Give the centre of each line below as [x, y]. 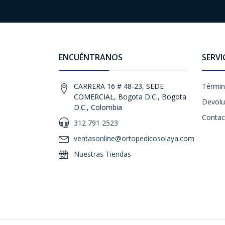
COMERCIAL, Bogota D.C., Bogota [130, 97]
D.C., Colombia [98, 107]
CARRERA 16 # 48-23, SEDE [119, 86]
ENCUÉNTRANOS [91, 57]
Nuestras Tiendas [102, 154]
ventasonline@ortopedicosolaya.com [134, 138]
